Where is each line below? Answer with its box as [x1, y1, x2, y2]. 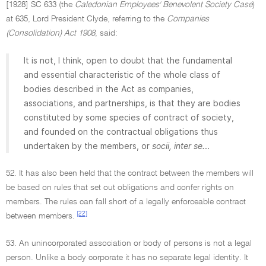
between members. [6, 212, 75, 220]
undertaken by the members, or [24, 141, 152, 151]
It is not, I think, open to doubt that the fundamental [24, 55, 232, 65]
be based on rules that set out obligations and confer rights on [6, 183, 234, 192]
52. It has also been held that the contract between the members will [6, 169, 254, 178]
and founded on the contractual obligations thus [24, 126, 218, 137]
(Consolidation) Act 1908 [6, 29, 95, 37]
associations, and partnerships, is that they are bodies [24, 98, 240, 108]
